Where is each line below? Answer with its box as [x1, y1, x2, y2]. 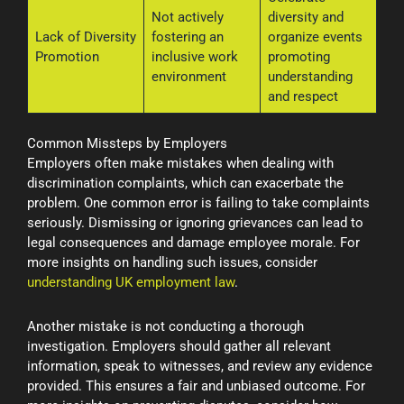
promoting [267, 48, 330, 65]
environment [151, 68, 226, 85]
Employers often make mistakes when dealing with [27, 155, 334, 172]
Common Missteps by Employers [27, 135, 227, 152]
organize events [267, 28, 363, 45]
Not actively [151, 8, 224, 25]
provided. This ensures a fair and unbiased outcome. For [27, 377, 365, 394]
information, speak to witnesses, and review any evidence [27, 357, 372, 374]
